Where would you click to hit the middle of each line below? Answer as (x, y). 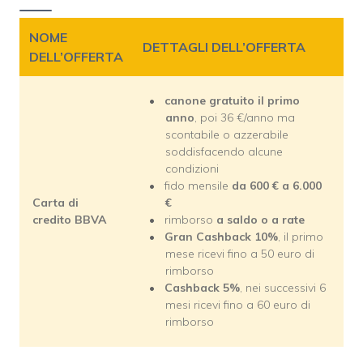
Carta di (56, 202)
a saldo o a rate (261, 219)
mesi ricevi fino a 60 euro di (238, 304)
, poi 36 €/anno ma (245, 117)
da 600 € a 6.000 (277, 185)
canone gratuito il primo (232, 100)
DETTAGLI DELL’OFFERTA (224, 47)
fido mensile (198, 185)
